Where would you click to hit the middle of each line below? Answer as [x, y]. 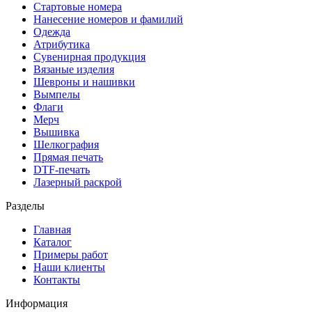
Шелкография [66, 144]
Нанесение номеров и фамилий [108, 19]
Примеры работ [71, 254]
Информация [37, 303]
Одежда [52, 31]
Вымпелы [57, 94]
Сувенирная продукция [89, 56]
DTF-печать [62, 169]
